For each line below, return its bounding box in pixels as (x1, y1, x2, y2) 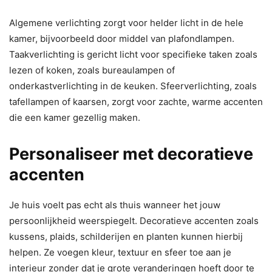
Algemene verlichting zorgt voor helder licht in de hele (9, 17, 243, 29)
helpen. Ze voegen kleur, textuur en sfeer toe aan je (9, 246, 231, 259)
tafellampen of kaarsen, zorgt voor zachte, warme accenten (9, 96, 263, 108)
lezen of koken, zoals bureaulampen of (9, 64, 175, 76)
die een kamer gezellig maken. (9, 112, 140, 124)
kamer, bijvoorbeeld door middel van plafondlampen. (9, 33, 234, 45)
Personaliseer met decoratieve (9, 144, 253, 165)
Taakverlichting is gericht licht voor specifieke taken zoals (9, 49, 257, 61)
